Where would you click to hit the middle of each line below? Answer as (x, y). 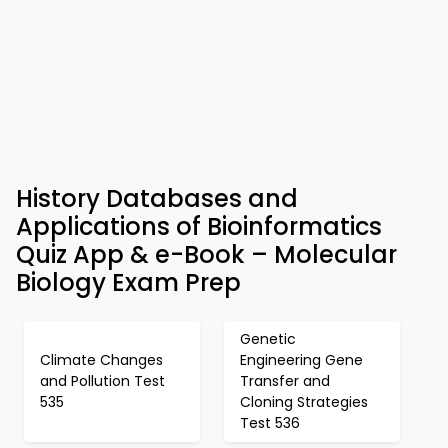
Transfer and (285, 381)
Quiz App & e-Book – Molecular (206, 254)
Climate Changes (101, 360)
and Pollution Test (102, 381)
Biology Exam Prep (128, 282)
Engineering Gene (301, 360)
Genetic (268, 339)
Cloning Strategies (304, 402)
